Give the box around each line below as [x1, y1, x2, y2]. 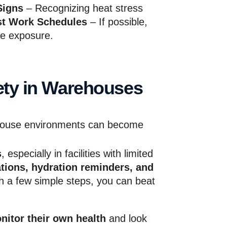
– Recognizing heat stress [23, 2, 143, 14]
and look [106, 212, 147, 224]
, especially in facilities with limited [2, 147, 153, 159]
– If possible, [87, 16, 147, 27]
